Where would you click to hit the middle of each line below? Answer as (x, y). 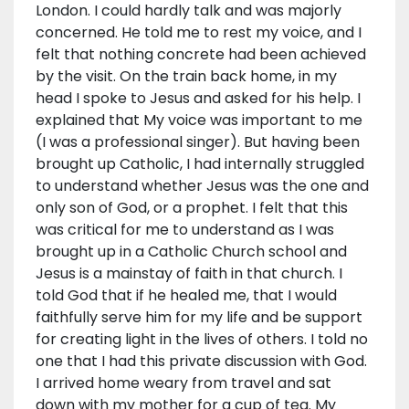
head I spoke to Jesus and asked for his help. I (198, 99)
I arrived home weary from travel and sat (184, 383)
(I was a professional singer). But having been (198, 142)
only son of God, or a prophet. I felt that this (192, 208)
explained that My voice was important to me (199, 121)
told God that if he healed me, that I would (186, 296)
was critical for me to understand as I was (185, 230)
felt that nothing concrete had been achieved (201, 55)
